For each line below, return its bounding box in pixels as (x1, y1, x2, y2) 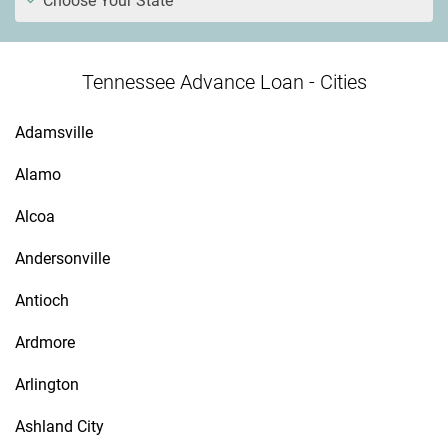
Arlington (15, 375, 79, 394)
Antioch (15, 291, 69, 310)
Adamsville (15, 123, 93, 142)
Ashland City (15, 417, 104, 436)
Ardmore (15, 333, 75, 352)
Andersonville (15, 249, 110, 268)
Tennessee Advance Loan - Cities (81, 70, 367, 94)
